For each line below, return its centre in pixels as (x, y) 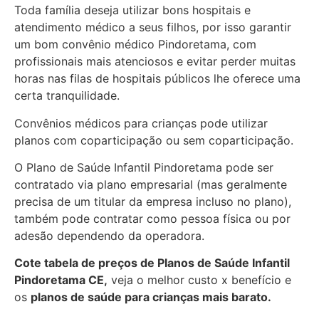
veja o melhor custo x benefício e (199, 280)
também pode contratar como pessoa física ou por (152, 219)
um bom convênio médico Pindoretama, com (135, 45)
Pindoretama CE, (61, 280)
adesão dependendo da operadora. (109, 236)
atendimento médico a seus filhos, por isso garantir (153, 27)
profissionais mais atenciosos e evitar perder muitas (155, 62)
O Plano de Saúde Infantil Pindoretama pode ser (144, 168)
